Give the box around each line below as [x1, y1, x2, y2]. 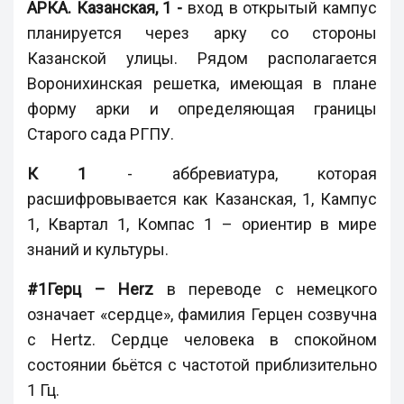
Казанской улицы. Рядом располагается [27, 49, 377, 69]
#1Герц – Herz [27, 280, 153, 299]
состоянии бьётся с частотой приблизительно [27, 355, 377, 375]
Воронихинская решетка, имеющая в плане [27, 74, 377, 94]
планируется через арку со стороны [27, 23, 377, 43]
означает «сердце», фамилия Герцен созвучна [27, 305, 377, 325]
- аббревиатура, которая [87, 164, 377, 184]
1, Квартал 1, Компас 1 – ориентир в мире [27, 215, 377, 234]
